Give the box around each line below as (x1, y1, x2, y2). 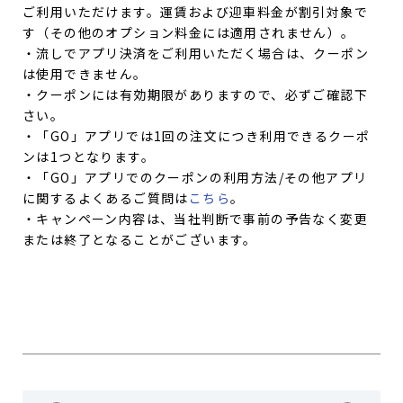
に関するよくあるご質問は (22, 189, 189, 208)
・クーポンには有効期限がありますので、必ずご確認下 (22, 85, 368, 104)
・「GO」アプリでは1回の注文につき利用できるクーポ (22, 127, 371, 146)
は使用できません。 (22, 65, 148, 84)
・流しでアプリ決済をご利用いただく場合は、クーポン (22, 44, 369, 63)
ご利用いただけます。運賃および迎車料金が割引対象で (22, 3, 368, 22)
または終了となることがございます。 (22, 230, 257, 249)
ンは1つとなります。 (22, 148, 155, 166)
